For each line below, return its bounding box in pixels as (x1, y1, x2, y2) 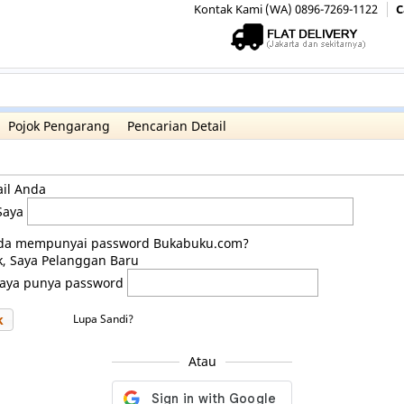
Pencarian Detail (127, 117, 226, 134)
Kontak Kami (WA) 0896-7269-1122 (194, 2, 378, 17)
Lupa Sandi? (72, 311, 133, 327)
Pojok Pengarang (8, 117, 110, 134)
